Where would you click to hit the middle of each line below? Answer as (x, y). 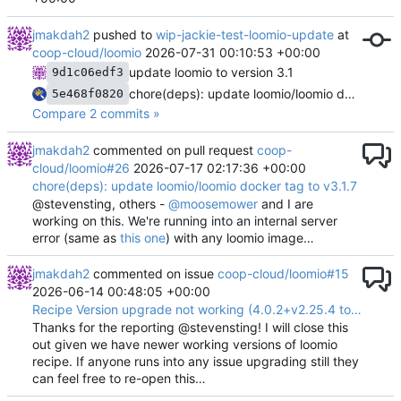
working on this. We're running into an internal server (185, 220)
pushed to (123, 34)
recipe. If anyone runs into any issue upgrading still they (196, 361)
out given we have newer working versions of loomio (185, 344)
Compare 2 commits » (96, 113)
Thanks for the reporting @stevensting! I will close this (190, 327)
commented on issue (154, 273)
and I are (286, 203)
